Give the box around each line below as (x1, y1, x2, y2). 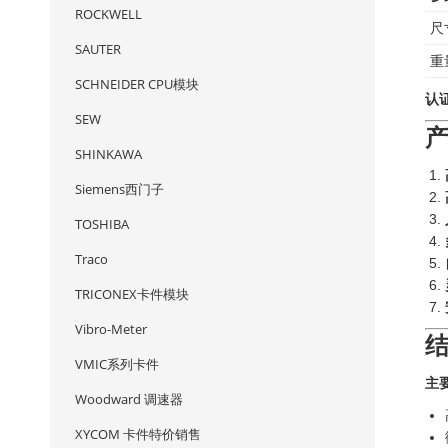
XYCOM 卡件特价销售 (75, 425, 201, 443)
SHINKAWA (75, 145, 142, 163)
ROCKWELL (75, 5, 142, 23)
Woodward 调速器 (75, 390, 183, 408)
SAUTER (75, 40, 121, 58)
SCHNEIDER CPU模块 (75, 75, 199, 93)
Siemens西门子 (75, 180, 164, 198)
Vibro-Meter (75, 320, 147, 338)
